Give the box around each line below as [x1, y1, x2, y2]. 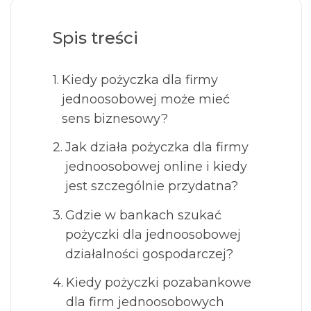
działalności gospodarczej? [65, 246, 233, 262]
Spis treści [53, 27, 138, 48]
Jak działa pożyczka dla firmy [65, 140, 249, 155]
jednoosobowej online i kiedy [65, 159, 247, 175]
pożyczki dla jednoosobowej [65, 226, 241, 242]
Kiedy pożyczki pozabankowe [65, 275, 251, 291]
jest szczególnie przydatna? [65, 178, 238, 194]
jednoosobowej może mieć [61, 91, 230, 107]
